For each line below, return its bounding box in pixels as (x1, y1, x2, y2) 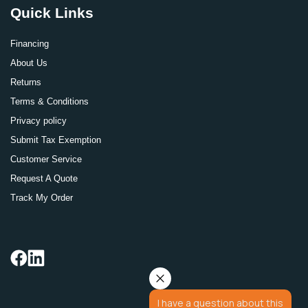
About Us (10, 58, 47, 68)
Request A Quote (10, 173, 78, 184)
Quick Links (10, 5, 93, 21)
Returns (10, 77, 41, 87)
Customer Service (10, 154, 82, 164)
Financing (10, 38, 49, 49)
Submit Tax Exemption (10, 135, 101, 145)
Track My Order (10, 192, 73, 203)
